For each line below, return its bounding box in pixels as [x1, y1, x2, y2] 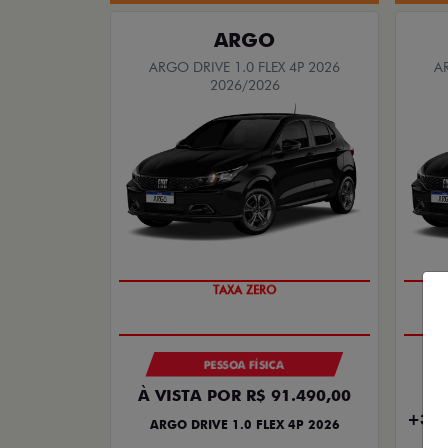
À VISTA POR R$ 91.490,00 [138, 385, 351, 405]
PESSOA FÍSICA [204, 357, 285, 372]
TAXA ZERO [213, 282, 276, 298]
